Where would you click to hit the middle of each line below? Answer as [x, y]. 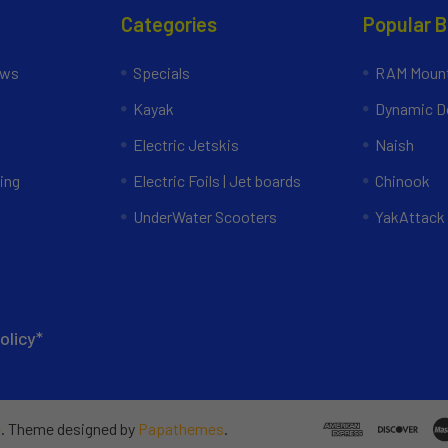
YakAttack [409, 216]
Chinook [402, 180]
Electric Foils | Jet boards [217, 180]
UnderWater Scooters [205, 216]
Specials [162, 72]
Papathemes [181, 429]
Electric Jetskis [186, 144]
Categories [169, 23]
